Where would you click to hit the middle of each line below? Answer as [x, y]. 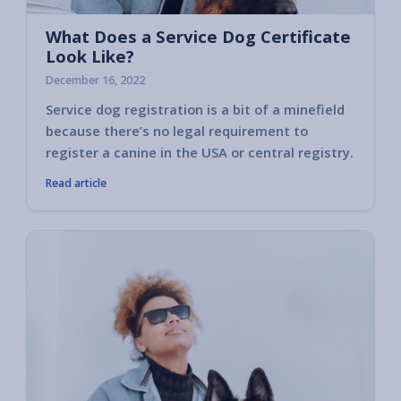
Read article [76, 183]
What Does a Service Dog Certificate [198, 37]
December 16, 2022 [95, 81]
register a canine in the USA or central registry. [200, 152]
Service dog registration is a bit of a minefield [195, 109]
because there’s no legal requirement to [177, 130]
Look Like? [90, 56]
